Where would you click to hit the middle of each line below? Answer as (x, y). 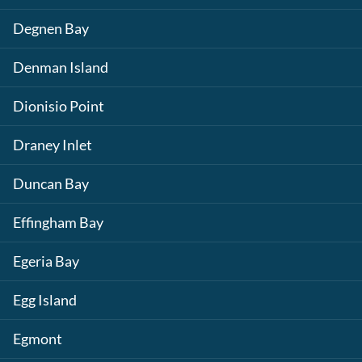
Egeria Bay (46, 261)
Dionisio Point (59, 106)
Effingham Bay (58, 223)
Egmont (38, 339)
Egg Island (45, 300)
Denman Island (61, 67)
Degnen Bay (51, 29)
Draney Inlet (53, 145)
